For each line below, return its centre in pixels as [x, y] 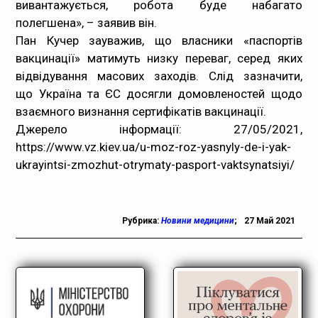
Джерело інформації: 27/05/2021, [159, 129]
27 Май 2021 [269, 221]
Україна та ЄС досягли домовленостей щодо [170, 94]
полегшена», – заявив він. [87, 23]
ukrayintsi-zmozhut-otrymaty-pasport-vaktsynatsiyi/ [155, 165]
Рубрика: [141, 221]
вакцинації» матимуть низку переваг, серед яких [159, 58]
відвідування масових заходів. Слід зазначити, [159, 76]
